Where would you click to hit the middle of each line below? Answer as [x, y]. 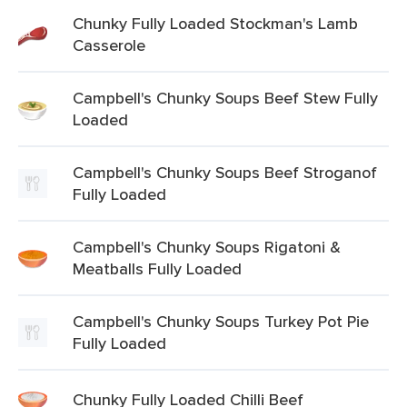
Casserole [109, 45]
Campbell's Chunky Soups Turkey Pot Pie [221, 321]
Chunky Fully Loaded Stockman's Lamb [215, 23]
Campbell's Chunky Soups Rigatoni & [207, 247]
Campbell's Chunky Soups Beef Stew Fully [225, 98]
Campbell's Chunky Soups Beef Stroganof [225, 172]
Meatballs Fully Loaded [157, 268]
